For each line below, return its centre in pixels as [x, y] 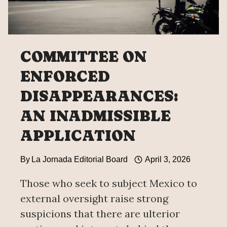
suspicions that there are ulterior [100, 214]
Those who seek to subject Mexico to [109, 183]
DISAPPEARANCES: [99, 96]
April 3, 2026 [167, 160]
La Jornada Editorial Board [80, 160]
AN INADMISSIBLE [96, 116]
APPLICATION [78, 136]
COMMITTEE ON [84, 57]
